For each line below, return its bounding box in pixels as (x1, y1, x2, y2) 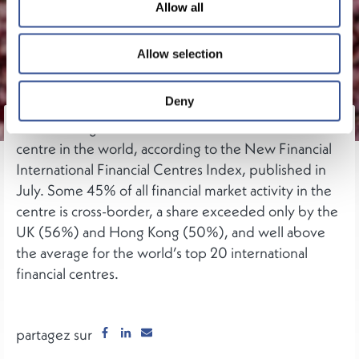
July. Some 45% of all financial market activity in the (16, 179, 332, 200)
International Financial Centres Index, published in (16, 159, 326, 179)
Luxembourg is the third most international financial (16, 117, 333, 137)
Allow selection (136, 46, 223, 61)
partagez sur (16, 324, 92, 344)
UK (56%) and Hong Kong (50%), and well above (16, 221, 325, 241)
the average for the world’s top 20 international (16, 242, 308, 262)
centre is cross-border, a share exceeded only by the (16, 200, 338, 220)
